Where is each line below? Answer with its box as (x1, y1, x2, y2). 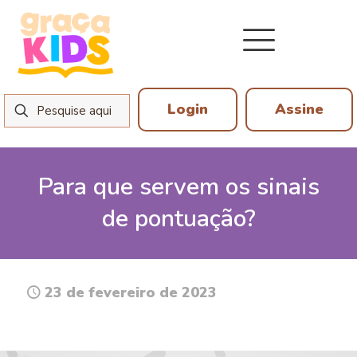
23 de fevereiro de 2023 (45, 282, 217, 302)
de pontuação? (101, 202, 256, 235)
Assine (275, 99, 324, 119)
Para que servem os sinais (37, 170, 320, 203)
